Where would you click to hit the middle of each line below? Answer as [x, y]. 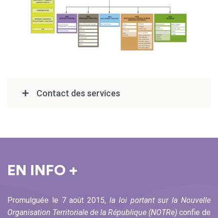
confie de [194, 212]
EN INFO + [42, 171]
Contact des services [78, 93]
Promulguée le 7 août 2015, [58, 200]
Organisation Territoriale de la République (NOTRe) [92, 212]
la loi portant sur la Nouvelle [160, 200]
